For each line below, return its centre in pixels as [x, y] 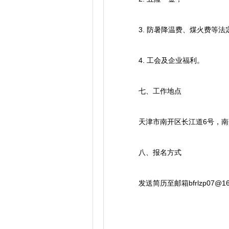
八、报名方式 [153, 152]
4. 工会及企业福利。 [164, 60]
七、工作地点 [153, 91]
